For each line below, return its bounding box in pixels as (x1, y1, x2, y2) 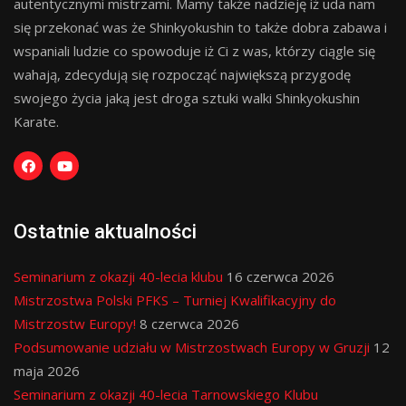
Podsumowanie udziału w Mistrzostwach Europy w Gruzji (14, 338, 370, 356)
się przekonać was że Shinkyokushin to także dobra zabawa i (14, 18, 387, 36)
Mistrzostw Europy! (14, 314, 136, 333)
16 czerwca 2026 (227, 267, 334, 285)
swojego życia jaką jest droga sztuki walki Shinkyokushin (14, 89, 360, 107)
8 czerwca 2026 (140, 314, 239, 333)
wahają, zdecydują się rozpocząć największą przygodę (14, 65, 351, 83)
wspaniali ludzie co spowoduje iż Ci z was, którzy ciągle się (14, 42, 375, 60)
